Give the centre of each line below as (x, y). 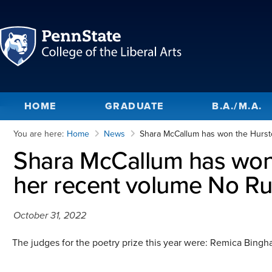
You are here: (39, 134)
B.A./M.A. (237, 106)
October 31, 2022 (50, 215)
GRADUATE (134, 106)
